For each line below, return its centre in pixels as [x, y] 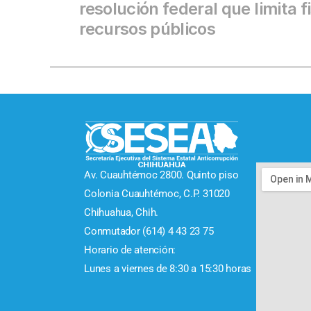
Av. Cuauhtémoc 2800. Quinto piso [161, 175]
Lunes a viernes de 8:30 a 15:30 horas [168, 268]
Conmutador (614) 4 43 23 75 [149, 231]
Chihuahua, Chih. [123, 212]
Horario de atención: [130, 250]
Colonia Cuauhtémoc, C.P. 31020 [157, 193]
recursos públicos [148, 28]
